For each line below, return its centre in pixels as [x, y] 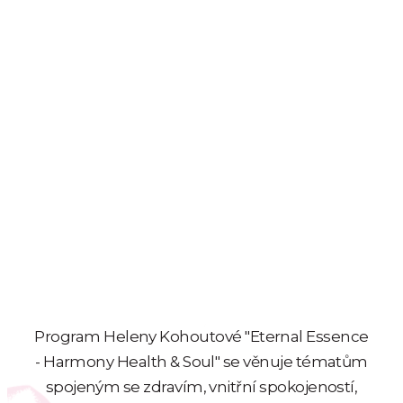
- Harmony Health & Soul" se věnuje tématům [201, 362]
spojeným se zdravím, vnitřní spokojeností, [201, 387]
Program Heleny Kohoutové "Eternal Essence [201, 337]
